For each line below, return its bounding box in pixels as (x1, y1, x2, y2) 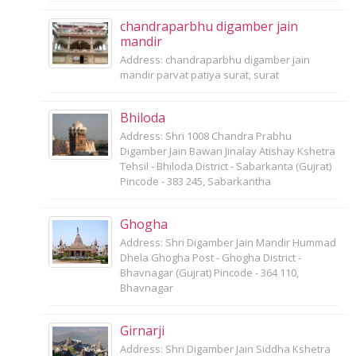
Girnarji (120, 322, 164, 340)
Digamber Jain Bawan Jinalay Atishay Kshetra (120, 144, 335, 159)
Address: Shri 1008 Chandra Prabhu (120, 129, 292, 144)
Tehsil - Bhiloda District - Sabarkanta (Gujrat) (120, 159, 331, 174)
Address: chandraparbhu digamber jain (120, 52, 310, 68)
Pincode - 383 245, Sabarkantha (120, 174, 271, 189)
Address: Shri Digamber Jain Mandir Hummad (120, 235, 336, 250)
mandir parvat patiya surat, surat (120, 68, 279, 83)
